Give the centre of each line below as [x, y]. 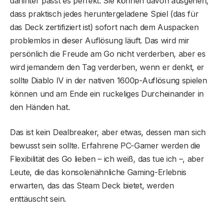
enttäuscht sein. [38, 199]
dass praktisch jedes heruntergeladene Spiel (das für [104, 14]
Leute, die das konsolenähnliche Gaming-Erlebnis [98, 172]
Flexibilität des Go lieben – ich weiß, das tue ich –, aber [107, 159]
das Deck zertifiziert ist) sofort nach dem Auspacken [104, 27]
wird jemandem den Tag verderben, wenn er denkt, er [107, 67]
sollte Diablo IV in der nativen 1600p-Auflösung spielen [109, 80]
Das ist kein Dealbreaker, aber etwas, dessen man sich [108, 132]
